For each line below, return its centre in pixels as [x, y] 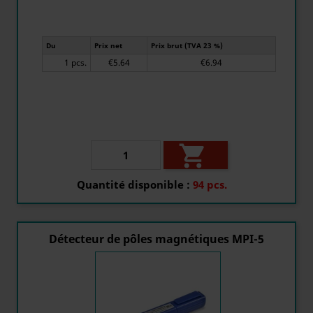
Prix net [108, 45]
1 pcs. [79, 63]
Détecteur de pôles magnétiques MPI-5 [156, 239]
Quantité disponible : [133, 184]
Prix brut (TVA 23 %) [187, 45]
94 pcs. [210, 184]
